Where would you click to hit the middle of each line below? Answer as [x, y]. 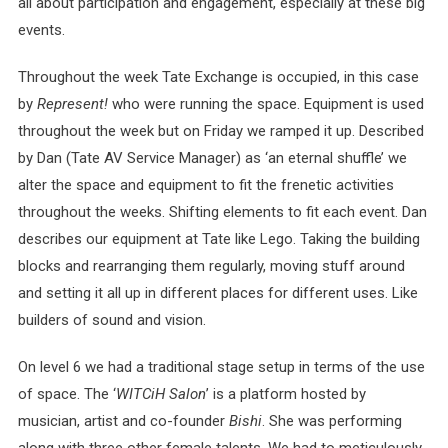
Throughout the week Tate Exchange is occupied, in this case [218, 77]
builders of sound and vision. [111, 320]
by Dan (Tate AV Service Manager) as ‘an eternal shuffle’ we [212, 158]
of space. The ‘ [66, 394]
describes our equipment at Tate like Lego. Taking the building [218, 239]
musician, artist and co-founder [123, 421]
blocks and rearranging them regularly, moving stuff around [211, 266]
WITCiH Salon [160, 394]
